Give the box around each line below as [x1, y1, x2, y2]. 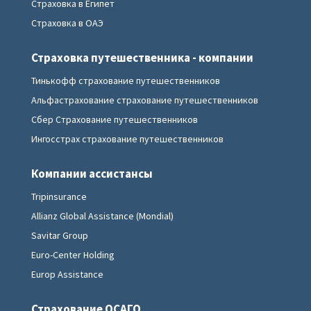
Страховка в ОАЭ [31, 17, 103, 29]
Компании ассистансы [31, 166, 153, 181]
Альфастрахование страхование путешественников [31, 94, 258, 106]
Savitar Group [31, 229, 88, 242]
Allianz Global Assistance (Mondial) [31, 210, 174, 222]
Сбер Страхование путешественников [31, 113, 198, 126]
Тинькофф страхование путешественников [31, 74, 220, 87]
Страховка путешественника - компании [31, 50, 253, 65]
